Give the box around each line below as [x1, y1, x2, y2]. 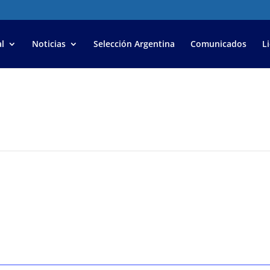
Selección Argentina [93, 37, 175, 49]
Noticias [31, 37, 66, 49]
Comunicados [190, 37, 246, 49]
